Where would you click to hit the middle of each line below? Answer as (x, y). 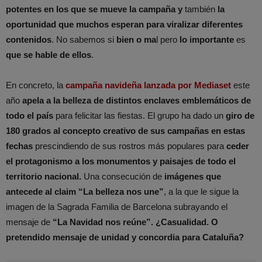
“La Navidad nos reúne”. (103, 222)
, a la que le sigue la (201, 192)
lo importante (207, 40)
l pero (168, 40)
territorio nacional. (45, 177)
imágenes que (193, 177)
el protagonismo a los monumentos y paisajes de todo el (121, 161)
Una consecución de (124, 177)
